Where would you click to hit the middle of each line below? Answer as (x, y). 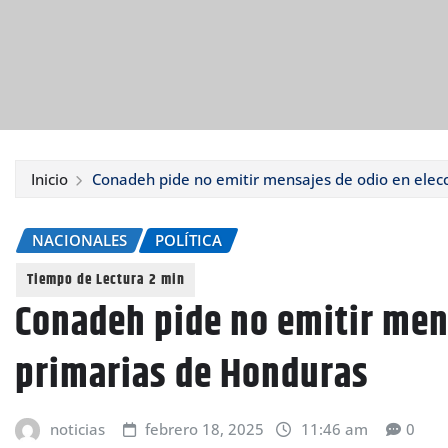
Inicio (49, 179)
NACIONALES (79, 240)
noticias (77, 428)
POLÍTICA (188, 240)
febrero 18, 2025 (205, 428)
